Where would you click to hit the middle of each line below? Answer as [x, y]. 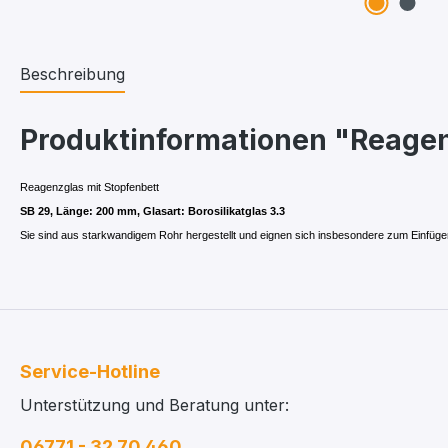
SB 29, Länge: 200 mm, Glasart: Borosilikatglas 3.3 [152, 211]
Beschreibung [72, 74]
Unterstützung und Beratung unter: [154, 405]
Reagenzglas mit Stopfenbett [89, 187]
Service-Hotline [90, 371]
